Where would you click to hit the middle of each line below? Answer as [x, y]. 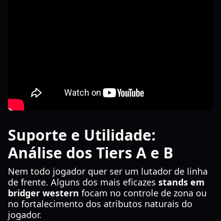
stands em [182, 182]
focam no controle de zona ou [143, 193]
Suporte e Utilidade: [82, 135]
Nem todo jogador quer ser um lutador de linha [108, 171]
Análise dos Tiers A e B [91, 153]
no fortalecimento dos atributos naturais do [100, 204]
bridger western [43, 193]
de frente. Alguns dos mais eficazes [83, 182]
